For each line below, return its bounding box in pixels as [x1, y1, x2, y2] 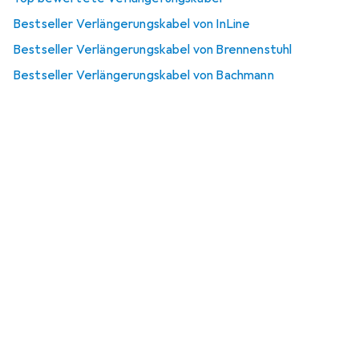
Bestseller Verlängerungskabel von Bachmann [13, 67, 274, 83]
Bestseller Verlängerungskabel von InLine [13, 16, 251, 32]
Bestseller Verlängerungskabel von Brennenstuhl [13, 42, 292, 58]
